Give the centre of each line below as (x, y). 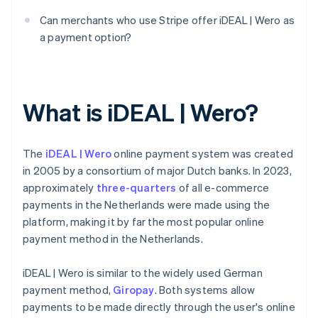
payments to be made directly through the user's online (159, 307)
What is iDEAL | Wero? (141, 112)
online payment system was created (203, 154)
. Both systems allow (205, 290)
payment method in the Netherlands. (113, 239)
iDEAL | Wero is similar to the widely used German (143, 273)
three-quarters (136, 188)
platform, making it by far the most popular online (144, 222)
